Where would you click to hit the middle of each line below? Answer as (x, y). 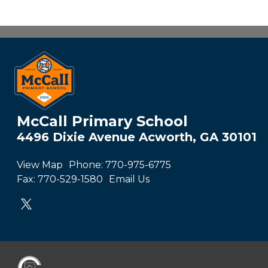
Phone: (86, 165)
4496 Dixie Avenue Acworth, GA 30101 (137, 137)
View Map (40, 165)
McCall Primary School (102, 121)
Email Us (129, 179)
